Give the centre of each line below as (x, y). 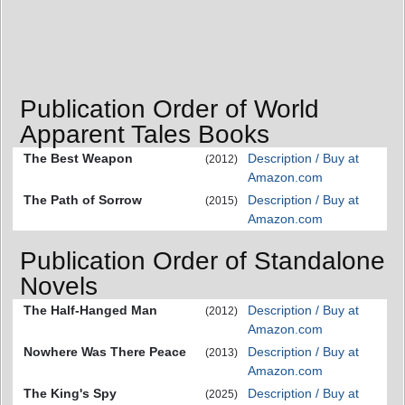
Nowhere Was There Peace (105, 351)
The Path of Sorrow (83, 200)
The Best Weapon (78, 159)
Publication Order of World (170, 109)
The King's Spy (70, 393)
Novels (59, 286)
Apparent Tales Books (145, 135)
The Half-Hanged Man (90, 310)
